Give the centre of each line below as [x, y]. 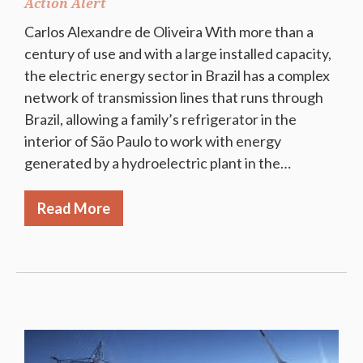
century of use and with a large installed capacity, [178, 53]
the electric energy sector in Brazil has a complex [177, 75]
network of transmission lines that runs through [174, 97]
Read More [74, 208]
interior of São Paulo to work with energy [153, 141]
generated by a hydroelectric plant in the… [158, 162]
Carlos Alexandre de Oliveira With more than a [169, 31]
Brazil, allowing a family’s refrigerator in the [160, 119]
